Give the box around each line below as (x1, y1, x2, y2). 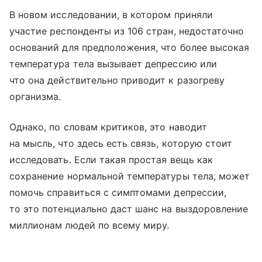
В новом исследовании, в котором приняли (9, 8, 213, 20)
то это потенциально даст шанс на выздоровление (9, 202, 249, 215)
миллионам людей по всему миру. (9, 219, 170, 231)
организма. (9, 90, 61, 102)
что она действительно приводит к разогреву (9, 74, 225, 86)
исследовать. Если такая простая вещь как (9, 153, 213, 166)
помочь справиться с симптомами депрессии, (9, 186, 226, 198)
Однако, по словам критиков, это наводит (9, 120, 207, 133)
